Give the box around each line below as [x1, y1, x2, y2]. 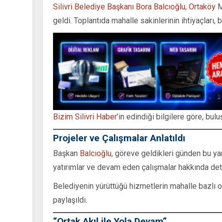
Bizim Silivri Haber [53, 111, 117, 121]
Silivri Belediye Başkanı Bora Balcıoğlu [53, 1, 185, 11]
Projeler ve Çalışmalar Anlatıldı [53, 132, 185, 144]
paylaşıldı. [53, 195, 87, 205]
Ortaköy [189, 1, 216, 11]
